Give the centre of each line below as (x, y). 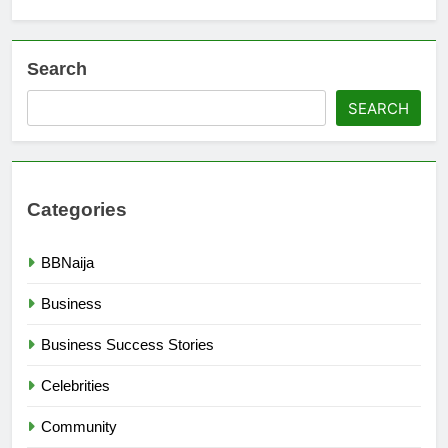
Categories (77, 209)
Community (79, 426)
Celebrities (75, 385)
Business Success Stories (127, 344)
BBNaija (67, 262)
